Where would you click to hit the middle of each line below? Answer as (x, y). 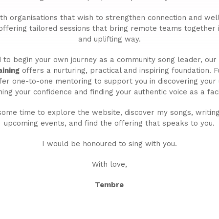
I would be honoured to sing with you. (109, 143)
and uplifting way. (109, 39)
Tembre (109, 185)
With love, (109, 164)
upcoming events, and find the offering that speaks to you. (109, 123)
